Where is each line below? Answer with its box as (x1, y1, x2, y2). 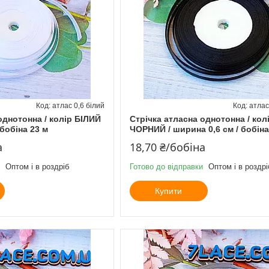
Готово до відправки (129, 162, 203, 171)
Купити (155, 186, 183, 196)
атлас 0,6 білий (52, 101, 104, 110)
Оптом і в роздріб (5, 162, 69, 171)
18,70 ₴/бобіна (129, 139, 205, 154)
